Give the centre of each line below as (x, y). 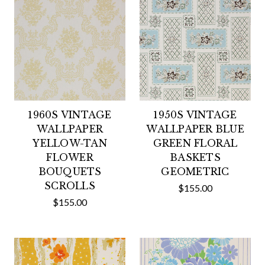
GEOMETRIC (195, 172)
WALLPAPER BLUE (195, 129)
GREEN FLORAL (195, 143)
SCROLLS (70, 186)
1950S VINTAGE (195, 115)
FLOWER (70, 157)
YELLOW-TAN (70, 143)
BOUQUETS (70, 172)
